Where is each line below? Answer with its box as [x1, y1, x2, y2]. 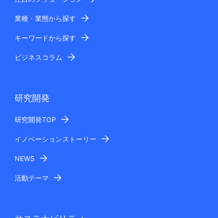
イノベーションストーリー [15, 135, 96, 144]
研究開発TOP [15, 115, 56, 124]
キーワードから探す [15, 34, 76, 42]
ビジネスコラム [15, 53, 62, 62]
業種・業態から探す [15, 14, 76, 23]
